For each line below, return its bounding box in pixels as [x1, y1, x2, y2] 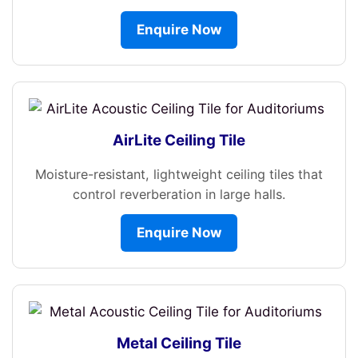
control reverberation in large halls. [73, 185, 285, 202]
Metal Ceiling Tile [117, 333, 241, 352]
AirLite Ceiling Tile [113, 130, 245, 149]
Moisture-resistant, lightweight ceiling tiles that [35, 165, 323, 182]
